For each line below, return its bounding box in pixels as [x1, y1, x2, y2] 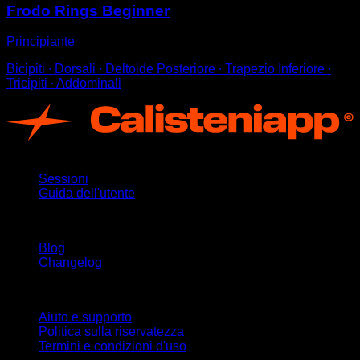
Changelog [39, 255, 102, 269]
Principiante [6, 35, 75, 49]
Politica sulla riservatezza [39, 324, 184, 338]
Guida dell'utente [39, 186, 135, 200]
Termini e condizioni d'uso [39, 338, 186, 353]
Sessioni [39, 171, 88, 186]
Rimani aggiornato [6, 213, 112, 227]
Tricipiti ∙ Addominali [6, 76, 121, 91]
